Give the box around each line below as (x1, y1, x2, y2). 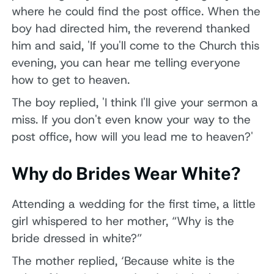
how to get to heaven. (12, 72, 130, 87)
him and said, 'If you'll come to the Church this (12, 37, 260, 53)
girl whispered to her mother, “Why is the (12, 213, 235, 229)
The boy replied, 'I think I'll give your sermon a (12, 95, 259, 111)
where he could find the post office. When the (12, 3, 261, 19)
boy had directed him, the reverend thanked (12, 20, 251, 36)
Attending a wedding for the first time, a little (12, 196, 256, 212)
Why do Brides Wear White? (12, 163, 241, 183)
